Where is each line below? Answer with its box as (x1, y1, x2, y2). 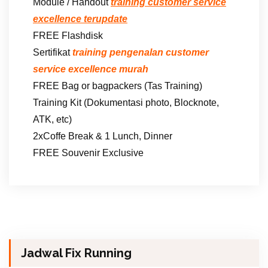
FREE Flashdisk (33, 30, 103, 41)
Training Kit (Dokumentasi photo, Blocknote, (33, 97, 219, 108)
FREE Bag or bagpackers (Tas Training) (33, 80, 202, 91)
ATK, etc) (33, 114, 72, 124)
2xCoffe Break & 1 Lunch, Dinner (33, 130, 172, 141)
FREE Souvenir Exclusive (33, 147, 144, 158)
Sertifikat (33, 47, 72, 57)
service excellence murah (33, 63, 148, 74)
